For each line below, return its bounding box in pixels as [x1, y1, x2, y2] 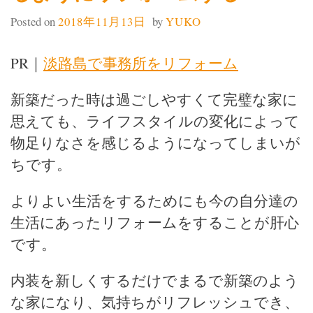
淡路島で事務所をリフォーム [43, 52, 238, 73]
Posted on [10, 13, 58, 30]
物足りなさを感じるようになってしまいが [10, 132, 300, 152]
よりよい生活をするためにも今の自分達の [10, 190, 298, 210]
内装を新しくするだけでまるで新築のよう [10, 270, 299, 290]
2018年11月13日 [58, 13, 146, 30]
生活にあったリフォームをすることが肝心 [10, 212, 299, 232]
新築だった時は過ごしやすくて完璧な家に [10, 89, 298, 109]
